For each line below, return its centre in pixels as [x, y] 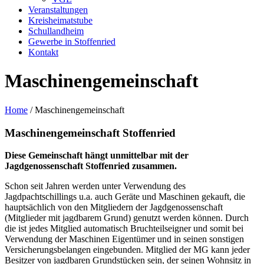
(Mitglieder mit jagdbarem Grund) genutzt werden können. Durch [127, 218]
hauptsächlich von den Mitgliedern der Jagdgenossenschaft [114, 207]
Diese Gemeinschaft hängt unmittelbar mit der [97, 156]
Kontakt [43, 52]
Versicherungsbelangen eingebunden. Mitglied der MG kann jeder [127, 250]
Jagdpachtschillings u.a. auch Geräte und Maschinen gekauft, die [125, 197]
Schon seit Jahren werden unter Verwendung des [95, 186]
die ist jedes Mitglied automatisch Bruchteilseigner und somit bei [124, 229]
